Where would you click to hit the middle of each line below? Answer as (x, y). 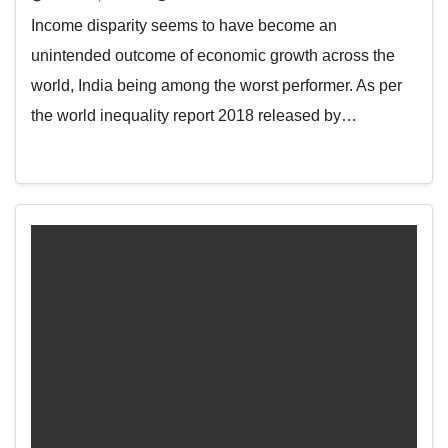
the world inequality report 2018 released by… (194, 115)
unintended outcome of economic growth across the (213, 55)
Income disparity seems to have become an (184, 25)
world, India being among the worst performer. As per (216, 85)
